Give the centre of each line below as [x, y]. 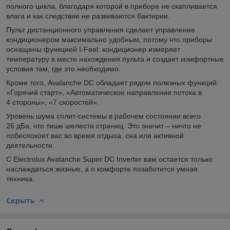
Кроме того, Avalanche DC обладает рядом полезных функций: [112, 82]
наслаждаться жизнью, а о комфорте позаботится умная [102, 169]
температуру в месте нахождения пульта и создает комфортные [115, 59]
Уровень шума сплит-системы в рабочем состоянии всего [103, 116]
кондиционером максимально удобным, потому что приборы [109, 39]
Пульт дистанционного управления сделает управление [101, 30]
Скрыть [21, 200]
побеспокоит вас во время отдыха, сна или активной [95, 135]
